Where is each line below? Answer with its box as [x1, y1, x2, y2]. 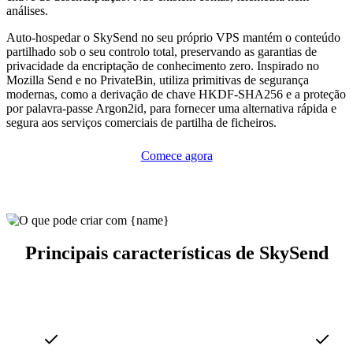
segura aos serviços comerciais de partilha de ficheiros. [6, 115, 277, 129]
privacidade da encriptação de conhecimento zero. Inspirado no [6, 58, 319, 72]
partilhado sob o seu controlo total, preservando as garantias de [6, 44, 317, 58]
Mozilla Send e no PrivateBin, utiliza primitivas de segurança [6, 72, 309, 87]
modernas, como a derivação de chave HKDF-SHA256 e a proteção [6, 87, 346, 101]
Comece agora [140, 148, 213, 162]
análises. [6, 3, 48, 17]
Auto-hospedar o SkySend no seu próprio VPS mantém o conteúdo [6, 30, 340, 44]
